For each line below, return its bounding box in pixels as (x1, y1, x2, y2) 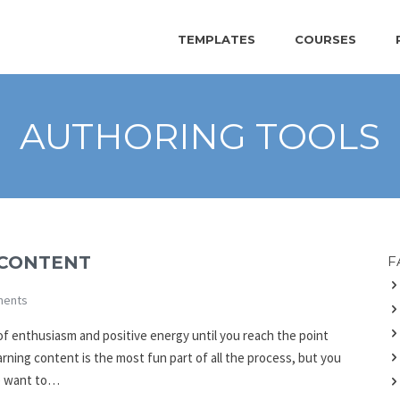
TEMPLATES (178, 31, 256, 46)
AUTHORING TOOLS (19, 113, 380, 158)
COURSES (295, 31, 357, 46)
